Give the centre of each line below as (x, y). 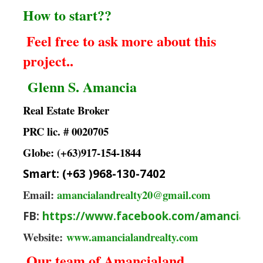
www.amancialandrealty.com (132, 237)
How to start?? (67, 15)
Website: (44, 237)
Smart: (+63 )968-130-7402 (94, 174)
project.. (48, 61)
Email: (40, 195)
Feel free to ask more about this (121, 41)
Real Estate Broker (66, 110)
